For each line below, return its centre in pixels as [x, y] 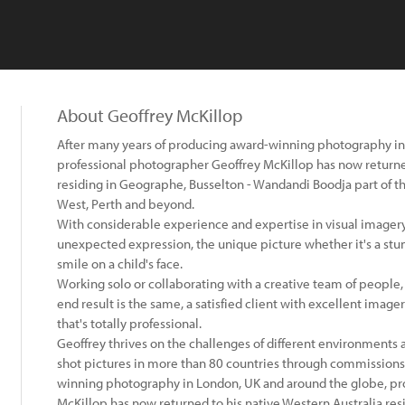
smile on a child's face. [120, 264]
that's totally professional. [129, 323]
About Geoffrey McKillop [150, 115]
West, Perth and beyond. [126, 204]
